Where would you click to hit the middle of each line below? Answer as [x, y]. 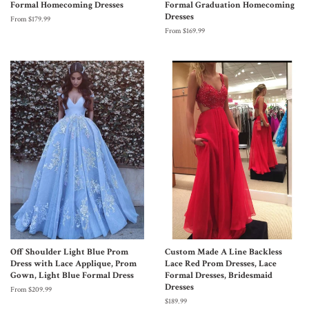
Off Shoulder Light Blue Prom [69, 251]
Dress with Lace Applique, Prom [73, 263]
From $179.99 [30, 19]
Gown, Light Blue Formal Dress [72, 275]
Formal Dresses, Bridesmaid [219, 275]
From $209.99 [31, 289]
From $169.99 [185, 31]
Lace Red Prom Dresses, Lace [221, 263]
